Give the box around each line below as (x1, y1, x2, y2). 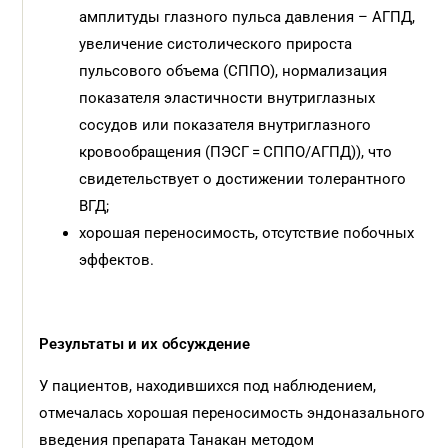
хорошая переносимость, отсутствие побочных (79, 224, 415, 242)
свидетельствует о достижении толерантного (79, 170, 407, 188)
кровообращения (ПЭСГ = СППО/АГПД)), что (79, 143, 393, 161)
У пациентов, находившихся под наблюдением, (39, 377, 377, 395)
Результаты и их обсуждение (39, 335, 251, 353)
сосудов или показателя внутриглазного (79, 116, 372, 134)
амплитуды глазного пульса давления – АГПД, (79, 8, 416, 26)
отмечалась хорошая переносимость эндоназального (39, 404, 426, 422)
